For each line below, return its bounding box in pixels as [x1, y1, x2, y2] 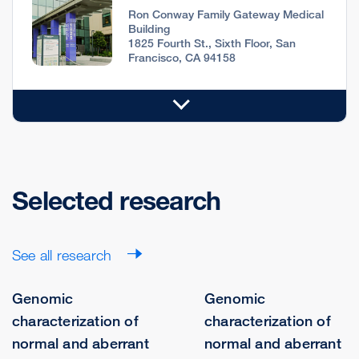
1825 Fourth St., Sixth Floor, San [128, 36, 296, 50]
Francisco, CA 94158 [128, 50, 236, 65]
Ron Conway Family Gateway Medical [128, 7, 324, 22]
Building [128, 22, 170, 36]
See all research [12, 246, 116, 264]
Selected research [12, 185, 221, 217]
